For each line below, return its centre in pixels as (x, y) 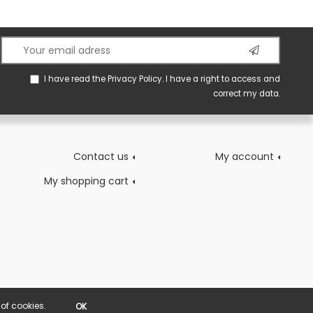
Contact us (101, 157)
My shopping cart (86, 181)
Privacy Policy (135, 79)
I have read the (76, 79)
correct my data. (247, 94)
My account (245, 157)
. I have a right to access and (221, 79)
